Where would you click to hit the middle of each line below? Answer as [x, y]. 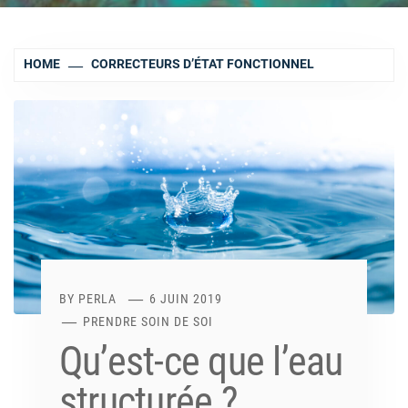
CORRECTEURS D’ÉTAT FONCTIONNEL [203, 63]
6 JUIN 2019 [186, 298]
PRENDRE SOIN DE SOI [148, 321]
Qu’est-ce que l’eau [201, 361]
